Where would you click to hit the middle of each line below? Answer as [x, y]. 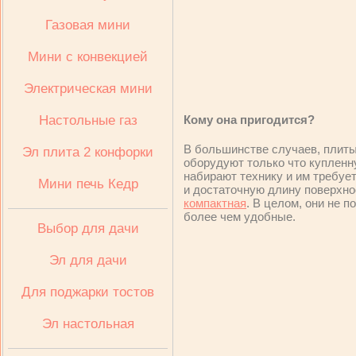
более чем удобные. [240, 217]
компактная [215, 203]
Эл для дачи [88, 260]
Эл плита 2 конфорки [88, 152]
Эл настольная [88, 324]
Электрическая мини [88, 89]
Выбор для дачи [88, 228]
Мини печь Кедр [88, 184]
